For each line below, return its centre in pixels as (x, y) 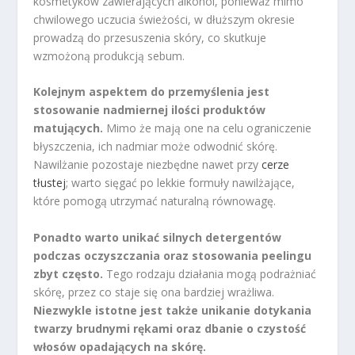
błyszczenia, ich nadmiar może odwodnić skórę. (156, 147)
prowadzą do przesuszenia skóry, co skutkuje (150, 37)
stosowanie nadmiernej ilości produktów (150, 110)
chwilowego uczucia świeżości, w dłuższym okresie (164, 19)
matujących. (69, 128)
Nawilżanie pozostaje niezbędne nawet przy (148, 165)
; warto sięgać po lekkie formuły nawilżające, (181, 183)
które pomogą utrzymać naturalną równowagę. (155, 201)
